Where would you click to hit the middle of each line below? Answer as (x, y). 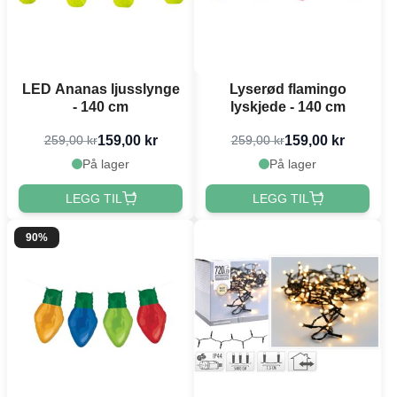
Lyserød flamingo (288, 89)
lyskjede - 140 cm (288, 106)
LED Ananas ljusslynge (101, 89)
